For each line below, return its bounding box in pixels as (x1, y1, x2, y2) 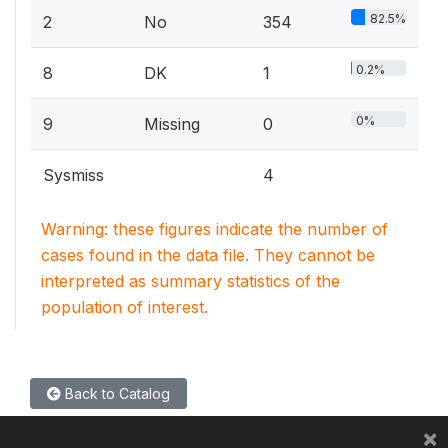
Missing (144, 114, 200, 134)
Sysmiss (43, 165, 104, 185)
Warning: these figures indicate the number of (41, 219, 388, 239)
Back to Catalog (61, 385, 170, 402)
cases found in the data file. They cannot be (41, 245, 375, 265)
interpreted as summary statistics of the (41, 271, 340, 291)
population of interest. (41, 297, 208, 317)
